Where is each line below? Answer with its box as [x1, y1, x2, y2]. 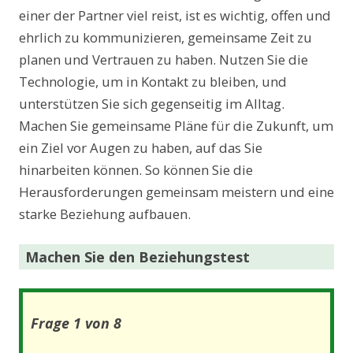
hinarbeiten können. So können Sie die [19, 160, 253, 179]
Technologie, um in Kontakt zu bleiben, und [19, 72, 287, 91]
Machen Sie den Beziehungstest [25, 247, 250, 266]
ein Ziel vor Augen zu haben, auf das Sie [19, 138, 262, 157]
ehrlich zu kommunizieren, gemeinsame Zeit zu [19, 28, 312, 46]
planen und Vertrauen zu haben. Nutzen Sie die [19, 50, 308, 69]
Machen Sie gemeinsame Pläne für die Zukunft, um [19, 116, 333, 135]
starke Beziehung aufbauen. [19, 204, 191, 223]
